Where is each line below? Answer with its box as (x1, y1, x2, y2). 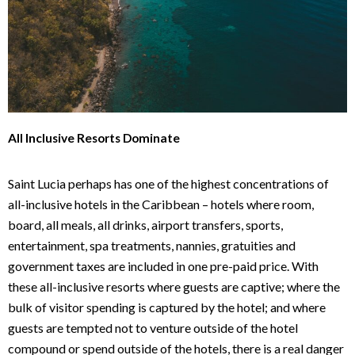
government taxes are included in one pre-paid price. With (8, 258, 319, 274)
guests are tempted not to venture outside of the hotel (8, 320, 298, 336)
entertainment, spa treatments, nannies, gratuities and (8, 238, 296, 254)
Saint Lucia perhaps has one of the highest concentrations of (8, 176, 329, 192)
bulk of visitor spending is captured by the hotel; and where (8, 300, 326, 315)
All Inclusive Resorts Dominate (8, 131, 180, 146)
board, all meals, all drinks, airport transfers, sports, (8, 217, 283, 233)
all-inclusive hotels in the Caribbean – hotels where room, (8, 197, 314, 212)
